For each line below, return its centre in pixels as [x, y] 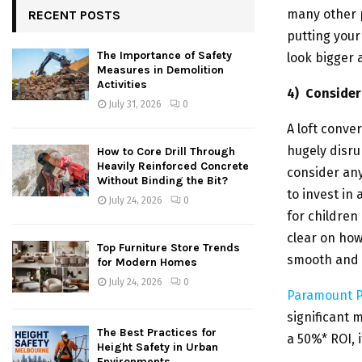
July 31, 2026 [135, 105]
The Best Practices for [157, 332]
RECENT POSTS [74, 15]
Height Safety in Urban [158, 347]
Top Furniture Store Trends [168, 248]
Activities [122, 85]
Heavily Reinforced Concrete [173, 166]
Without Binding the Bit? [162, 181]
